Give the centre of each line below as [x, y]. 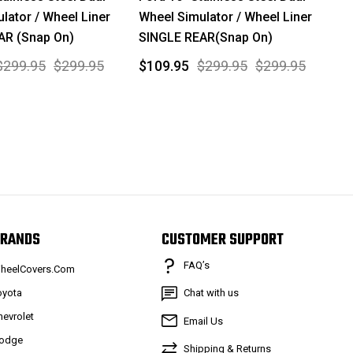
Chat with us [211, 292]
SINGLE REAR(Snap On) [206, 37]
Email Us [203, 321]
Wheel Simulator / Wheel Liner [225, 17]
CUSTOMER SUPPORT [222, 240]
